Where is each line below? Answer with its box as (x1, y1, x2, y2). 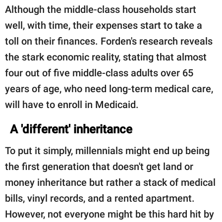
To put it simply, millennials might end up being (5, 144, 210, 157)
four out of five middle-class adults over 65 (5, 66, 193, 79)
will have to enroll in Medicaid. (5, 98, 139, 111)
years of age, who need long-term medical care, (5, 82, 213, 95)
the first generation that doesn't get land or (5, 160, 193, 172)
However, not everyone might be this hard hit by (5, 208, 214, 220)
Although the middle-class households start (5, 3, 196, 15)
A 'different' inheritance (10, 122, 132, 136)
